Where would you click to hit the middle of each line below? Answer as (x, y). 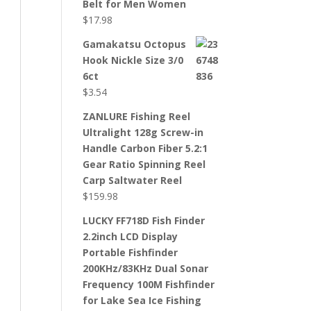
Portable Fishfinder (131, 252)
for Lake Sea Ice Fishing (142, 300)
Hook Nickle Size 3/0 (133, 60)
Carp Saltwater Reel (133, 180)
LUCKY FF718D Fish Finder (144, 220)
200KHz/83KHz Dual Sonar (146, 268)
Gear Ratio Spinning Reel (144, 164)
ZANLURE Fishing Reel (137, 116)
